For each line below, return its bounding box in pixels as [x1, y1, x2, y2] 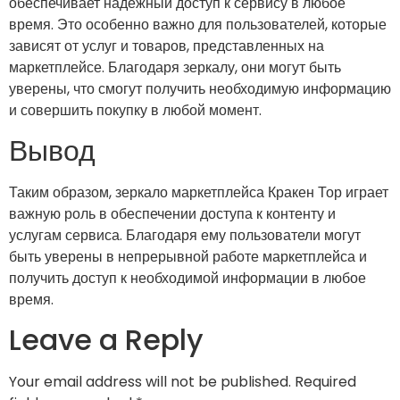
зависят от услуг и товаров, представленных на [9, 35, 324, 56]
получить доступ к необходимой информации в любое [9, 267, 366, 288]
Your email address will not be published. [9, 371, 291, 393]
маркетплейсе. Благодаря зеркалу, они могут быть [9, 56, 341, 78]
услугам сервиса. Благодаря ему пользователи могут [9, 224, 361, 246]
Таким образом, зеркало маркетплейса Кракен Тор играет [9, 181, 388, 203]
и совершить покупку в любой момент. [9, 99, 262, 121]
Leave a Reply [9, 320, 204, 361]
